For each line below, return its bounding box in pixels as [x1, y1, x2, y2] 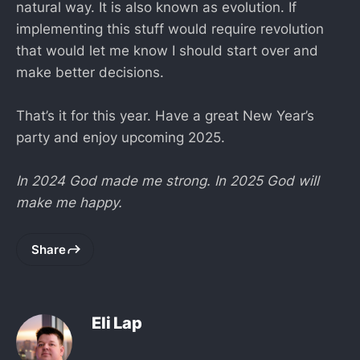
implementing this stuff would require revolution [16, 21, 324, 38]
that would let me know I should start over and [16, 43, 318, 59]
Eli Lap [92, 313, 142, 333]
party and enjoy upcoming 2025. [16, 129, 225, 146]
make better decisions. [16, 64, 164, 81]
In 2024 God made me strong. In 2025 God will [16, 173, 319, 190]
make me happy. [16, 194, 122, 211]
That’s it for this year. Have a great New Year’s [16, 108, 314, 125]
